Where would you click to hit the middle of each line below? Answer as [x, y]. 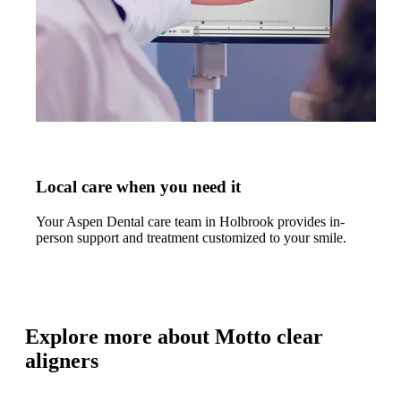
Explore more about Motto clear [174, 336]
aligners [62, 360]
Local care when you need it [138, 187]
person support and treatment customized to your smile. [191, 238]
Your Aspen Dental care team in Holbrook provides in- [190, 222]
